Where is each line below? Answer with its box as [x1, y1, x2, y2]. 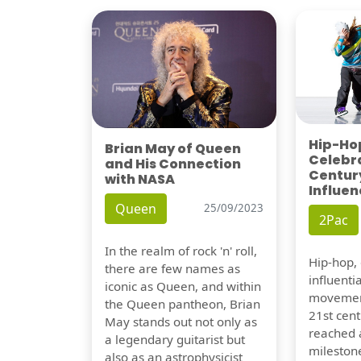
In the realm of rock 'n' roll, [105, 242, 257, 259]
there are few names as [105, 259, 240, 276]
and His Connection [105, 154, 241, 173]
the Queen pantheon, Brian [105, 295, 260, 312]
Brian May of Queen [105, 139, 241, 158]
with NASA [105, 169, 175, 189]
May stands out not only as [105, 313, 257, 330]
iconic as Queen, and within [105, 277, 261, 294]
